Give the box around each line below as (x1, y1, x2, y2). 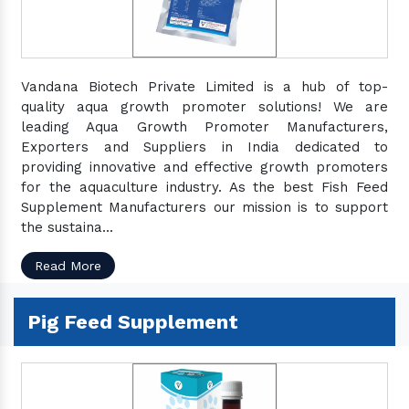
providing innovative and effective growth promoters (21, 159, 388, 175)
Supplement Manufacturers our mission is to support (21, 199, 388, 215)
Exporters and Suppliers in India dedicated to (21, 139, 388, 155)
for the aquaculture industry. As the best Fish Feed (21, 179, 388, 195)
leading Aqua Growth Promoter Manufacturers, (21, 119, 388, 135)
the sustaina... (21, 219, 113, 236)
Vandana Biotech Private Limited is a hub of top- (21, 79, 388, 95)
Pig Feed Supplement (27, 310, 238, 333)
